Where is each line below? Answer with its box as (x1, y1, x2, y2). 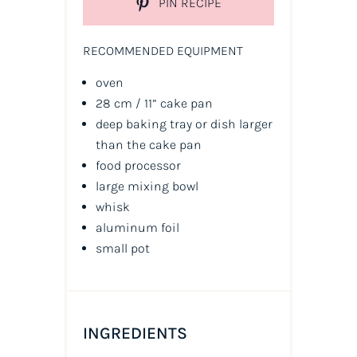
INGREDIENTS (82, 324, 187, 343)
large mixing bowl (95, 178, 198, 194)
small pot (95, 241, 150, 257)
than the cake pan (95, 137, 202, 153)
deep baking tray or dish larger (95, 116, 273, 132)
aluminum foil (95, 220, 179, 236)
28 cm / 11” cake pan (95, 96, 213, 112)
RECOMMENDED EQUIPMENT (82, 43, 243, 59)
